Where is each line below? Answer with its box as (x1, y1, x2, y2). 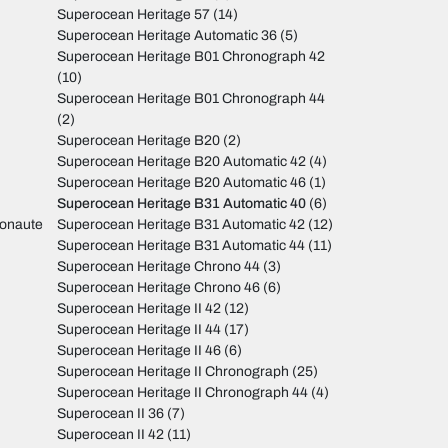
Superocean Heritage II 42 (57, 301, 222, 317)
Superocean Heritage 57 (57, 7, 211, 23)
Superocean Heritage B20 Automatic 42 (57, 154, 307, 170)
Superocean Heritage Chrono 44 (57, 259, 261, 275)
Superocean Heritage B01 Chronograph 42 (57, 49, 326, 65)
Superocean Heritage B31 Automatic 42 (57, 217, 306, 233)
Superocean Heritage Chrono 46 (57, 280, 261, 296)
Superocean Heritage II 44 (57, 322, 222, 338)
